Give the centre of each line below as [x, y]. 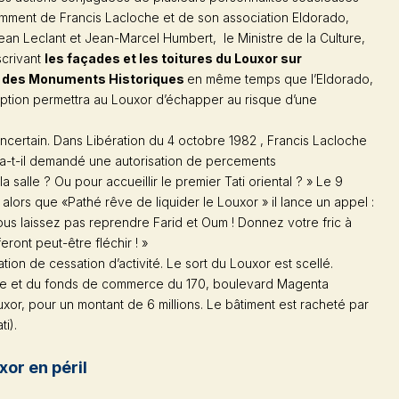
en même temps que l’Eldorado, [280, 78]
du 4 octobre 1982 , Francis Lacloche [256, 140]
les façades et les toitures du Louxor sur [173, 58]
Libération [116, 140]
